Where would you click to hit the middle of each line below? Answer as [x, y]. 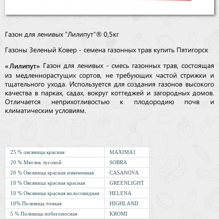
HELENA [120, 193]
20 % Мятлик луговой [36, 163]
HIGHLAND [124, 204]
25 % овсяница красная [37, 152]
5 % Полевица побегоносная [44, 214]
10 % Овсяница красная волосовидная [55, 193]
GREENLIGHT [127, 183]
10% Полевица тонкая [36, 204]
